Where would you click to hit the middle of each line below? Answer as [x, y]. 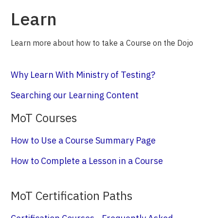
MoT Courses [44, 118]
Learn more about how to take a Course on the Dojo [102, 43]
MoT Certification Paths [72, 196]
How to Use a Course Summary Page [83, 140]
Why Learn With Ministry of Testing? [83, 75]
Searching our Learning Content [75, 95]
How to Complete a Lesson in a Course [87, 161]
